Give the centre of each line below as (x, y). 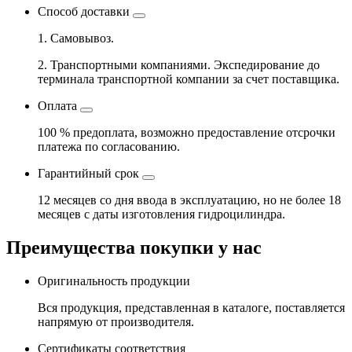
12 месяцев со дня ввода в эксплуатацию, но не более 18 (189, 200)
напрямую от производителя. (116, 322)
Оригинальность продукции (114, 281)
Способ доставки (84, 12)
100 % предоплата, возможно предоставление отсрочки (187, 133)
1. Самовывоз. (76, 38)
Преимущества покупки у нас (134, 248)
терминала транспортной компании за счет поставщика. (189, 79)
